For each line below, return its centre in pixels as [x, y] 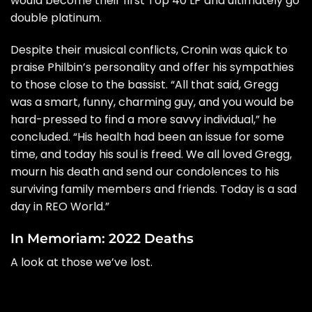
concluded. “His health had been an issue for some [147, 137]
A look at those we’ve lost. [83, 262]
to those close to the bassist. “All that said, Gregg [145, 85]
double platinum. [56, 18]
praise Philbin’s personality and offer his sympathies [152, 68]
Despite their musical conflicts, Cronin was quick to [149, 50]
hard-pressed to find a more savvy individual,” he [143, 120]
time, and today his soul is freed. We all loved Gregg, [151, 155]
